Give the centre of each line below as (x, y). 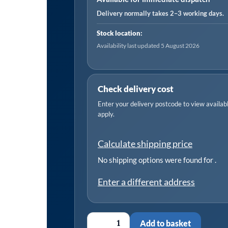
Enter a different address (146, 181)
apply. (106, 114)
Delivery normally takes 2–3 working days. (160, 13)
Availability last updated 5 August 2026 (148, 45)
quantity (103, 39)
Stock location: (120, 33)
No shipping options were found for (156, 160)
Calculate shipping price (145, 143)
